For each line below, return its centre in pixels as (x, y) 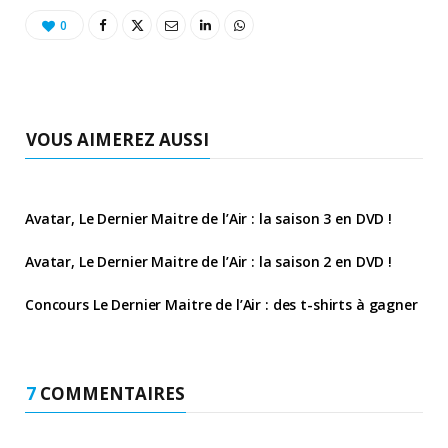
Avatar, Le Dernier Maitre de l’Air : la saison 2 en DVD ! (209, 261)
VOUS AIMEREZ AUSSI (117, 139)
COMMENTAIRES (110, 393)
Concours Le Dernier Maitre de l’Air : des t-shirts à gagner (221, 304)
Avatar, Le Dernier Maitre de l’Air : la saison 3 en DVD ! (209, 218)
